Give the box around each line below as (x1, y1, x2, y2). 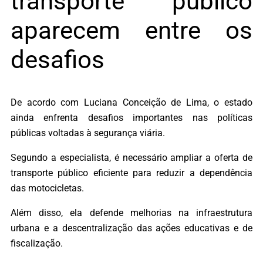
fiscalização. (11, 238, 63, 249)
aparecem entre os (11, 15, 252, 45)
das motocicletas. (11, 182, 84, 194)
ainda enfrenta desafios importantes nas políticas (11, 112, 252, 123)
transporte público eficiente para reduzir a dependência (11, 167, 252, 178)
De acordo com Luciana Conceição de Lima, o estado (11, 96, 252, 108)
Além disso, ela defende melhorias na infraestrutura (11, 207, 252, 219)
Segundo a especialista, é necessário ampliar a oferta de (11, 151, 252, 163)
